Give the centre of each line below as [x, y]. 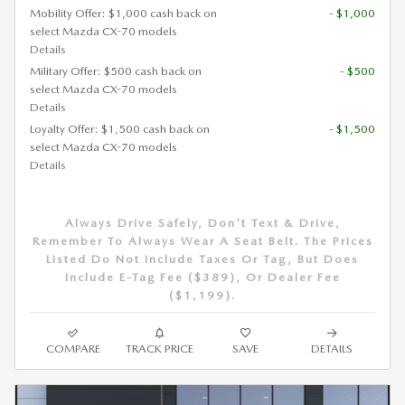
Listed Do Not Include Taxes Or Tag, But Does [202, 259]
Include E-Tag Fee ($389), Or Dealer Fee [202, 278]
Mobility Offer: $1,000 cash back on [123, 14]
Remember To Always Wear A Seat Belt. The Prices [202, 241]
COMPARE [73, 349]
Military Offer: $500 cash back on [116, 71]
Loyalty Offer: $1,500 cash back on [120, 129]
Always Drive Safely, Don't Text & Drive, [202, 223]
